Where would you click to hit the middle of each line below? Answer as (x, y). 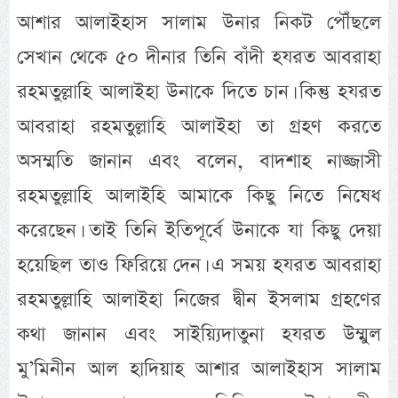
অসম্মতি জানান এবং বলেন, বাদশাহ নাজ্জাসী (199, 161)
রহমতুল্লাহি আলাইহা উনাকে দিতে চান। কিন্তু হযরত (199, 92)
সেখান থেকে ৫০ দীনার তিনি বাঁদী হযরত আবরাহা (199, 57)
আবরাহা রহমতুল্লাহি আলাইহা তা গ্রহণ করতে (199, 126)
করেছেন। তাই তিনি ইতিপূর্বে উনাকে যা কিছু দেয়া (199, 230)
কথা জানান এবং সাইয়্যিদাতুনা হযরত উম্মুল (199, 334)
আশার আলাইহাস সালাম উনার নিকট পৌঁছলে (199, 22)
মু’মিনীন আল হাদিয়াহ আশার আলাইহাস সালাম (199, 369)
